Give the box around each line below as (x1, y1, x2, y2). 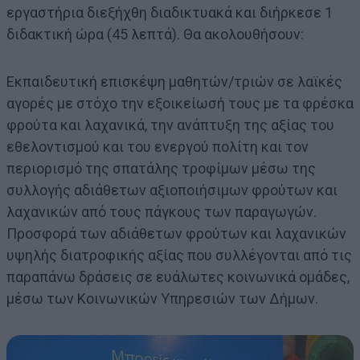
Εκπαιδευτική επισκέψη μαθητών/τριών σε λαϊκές (6, 72, 342, 90)
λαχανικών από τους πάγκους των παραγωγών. (6, 202, 317, 220)
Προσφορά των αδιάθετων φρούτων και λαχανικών (6, 224, 346, 242)
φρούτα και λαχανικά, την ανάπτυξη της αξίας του (6, 116, 334, 133)
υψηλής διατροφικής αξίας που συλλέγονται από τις (6, 246, 352, 264)
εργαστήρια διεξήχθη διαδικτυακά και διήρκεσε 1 (6, 3, 333, 21)
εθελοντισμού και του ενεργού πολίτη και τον (6, 137, 309, 155)
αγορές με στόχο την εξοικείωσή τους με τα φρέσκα (6, 94, 354, 112)
